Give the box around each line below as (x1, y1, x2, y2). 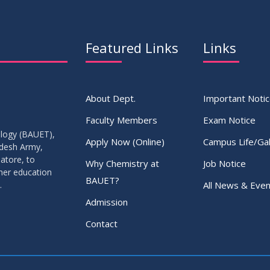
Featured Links (85, 39, 178, 57)
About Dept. (85, 92, 136, 104)
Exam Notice (202, 114, 256, 126)
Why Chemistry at (85, 157, 159, 169)
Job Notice (202, 157, 246, 169)
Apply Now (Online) (85, 136, 165, 148)
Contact (85, 218, 118, 230)
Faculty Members (85, 114, 157, 126)
